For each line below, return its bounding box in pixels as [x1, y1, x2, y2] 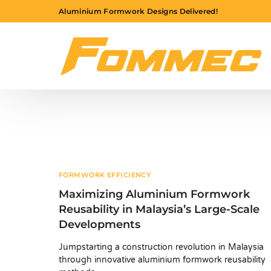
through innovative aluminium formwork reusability [59, 255, 266, 266]
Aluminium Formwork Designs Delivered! [59, 6, 218, 16]
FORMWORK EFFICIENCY [59, 171, 151, 180]
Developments [59, 218, 140, 232]
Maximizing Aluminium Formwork [59, 188, 250, 201]
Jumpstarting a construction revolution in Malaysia [59, 242, 264, 253]
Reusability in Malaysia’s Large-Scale [59, 203, 260, 217]
